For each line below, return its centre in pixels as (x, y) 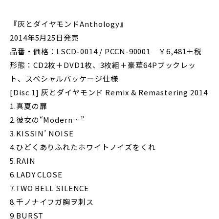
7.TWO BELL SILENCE (50, 188)
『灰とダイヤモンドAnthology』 (69, 24)
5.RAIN (23, 161)
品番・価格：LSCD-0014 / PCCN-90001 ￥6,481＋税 (106, 51)
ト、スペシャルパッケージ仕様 (64, 78)
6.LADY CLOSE (36, 174)
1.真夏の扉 (29, 106)
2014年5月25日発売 (44, 37)
